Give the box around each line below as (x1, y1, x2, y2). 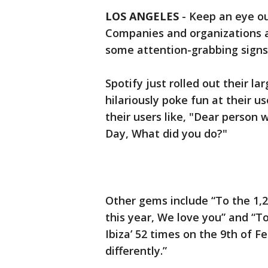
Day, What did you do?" (105, 126, 227, 141)
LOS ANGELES (105, 9, 179, 23)
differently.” (105, 243, 167, 258)
